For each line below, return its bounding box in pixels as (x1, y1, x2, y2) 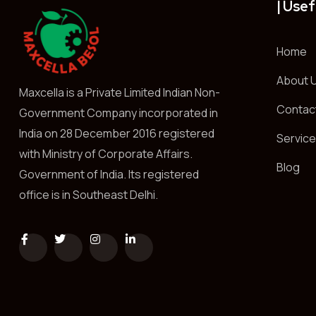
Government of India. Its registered (19, 166, 199, 182)
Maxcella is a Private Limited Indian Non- (19, 85, 220, 100)
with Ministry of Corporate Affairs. (19, 146, 193, 162)
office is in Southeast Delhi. (19, 187, 158, 202)
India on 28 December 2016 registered (19, 126, 214, 141)
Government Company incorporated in (19, 105, 218, 121)
